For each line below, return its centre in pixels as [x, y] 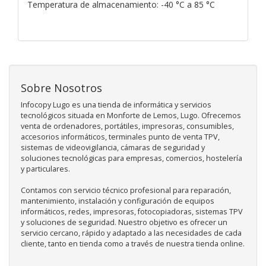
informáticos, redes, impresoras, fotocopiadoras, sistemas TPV [132, 211]
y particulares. [45, 169]
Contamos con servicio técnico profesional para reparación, [126, 190]
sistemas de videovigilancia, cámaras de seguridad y [113, 147]
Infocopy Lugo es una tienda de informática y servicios [116, 104]
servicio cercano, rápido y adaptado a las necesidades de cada [131, 233]
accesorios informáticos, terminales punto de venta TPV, [120, 137]
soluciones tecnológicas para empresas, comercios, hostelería [132, 158]
